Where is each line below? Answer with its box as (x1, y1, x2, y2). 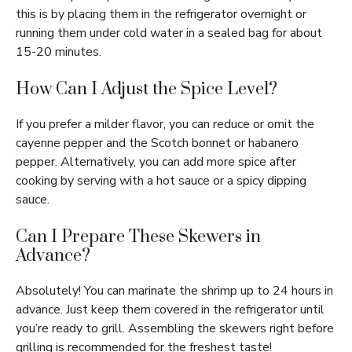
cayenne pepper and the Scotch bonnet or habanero (16, 134, 299, 152)
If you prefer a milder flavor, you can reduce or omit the (16, 115, 314, 134)
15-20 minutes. (16, 43, 101, 61)
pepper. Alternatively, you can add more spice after (16, 153, 296, 171)
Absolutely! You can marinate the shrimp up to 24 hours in (16, 282, 333, 300)
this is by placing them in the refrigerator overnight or (16, 5, 306, 24)
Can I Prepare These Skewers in (16, 226, 261, 248)
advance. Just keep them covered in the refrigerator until (16, 301, 324, 319)
